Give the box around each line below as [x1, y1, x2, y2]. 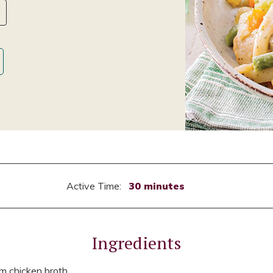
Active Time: [66, 179, 124, 192]
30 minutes [128, 179, 185, 192]
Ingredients [92, 231, 181, 254]
